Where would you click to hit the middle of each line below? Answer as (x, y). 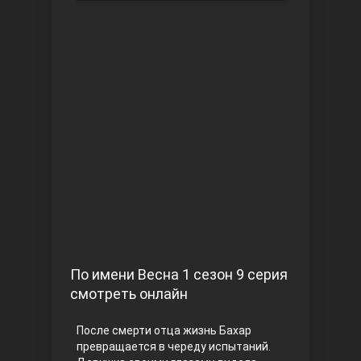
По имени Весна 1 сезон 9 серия (179, 274)
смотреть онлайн (129, 294)
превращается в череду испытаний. (174, 346)
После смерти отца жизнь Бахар (164, 330)
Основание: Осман (144, 229)
